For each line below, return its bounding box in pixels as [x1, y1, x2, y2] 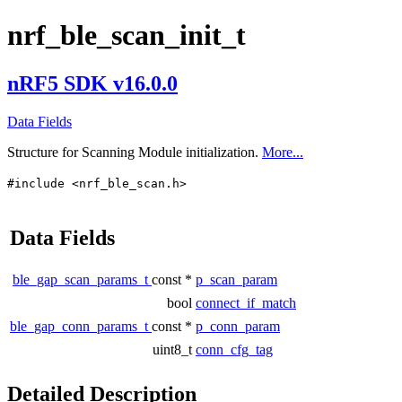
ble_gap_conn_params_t [10, 318, 152, 334]
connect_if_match [196, 294, 296, 310]
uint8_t [153, 341, 192, 357]
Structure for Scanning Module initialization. [7, 144, 262, 160]
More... [262, 144, 303, 160]
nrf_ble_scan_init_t [7, 19, 246, 52]
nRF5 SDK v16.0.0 [7, 71, 178, 95]
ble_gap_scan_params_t [13, 271, 152, 287]
